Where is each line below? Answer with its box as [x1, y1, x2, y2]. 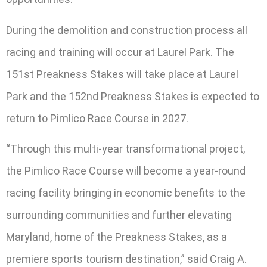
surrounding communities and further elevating [6, 209, 232, 222]
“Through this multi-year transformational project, [6, 142, 245, 156]
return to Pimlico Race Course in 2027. [6, 111, 188, 125]
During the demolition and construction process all [6, 23, 247, 36]
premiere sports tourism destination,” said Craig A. [6, 253, 247, 266]
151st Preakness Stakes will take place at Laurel [6, 67, 238, 80]
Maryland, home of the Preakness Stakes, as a [6, 231, 227, 244]
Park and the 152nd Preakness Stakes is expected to [6, 89, 259, 103]
